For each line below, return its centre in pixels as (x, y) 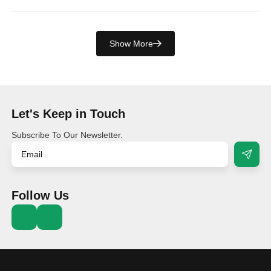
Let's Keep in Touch (69, 113)
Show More (131, 43)
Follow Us (41, 195)
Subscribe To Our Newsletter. (67, 135)
